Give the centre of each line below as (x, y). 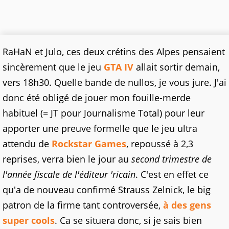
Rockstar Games (89, 144)
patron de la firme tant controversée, (83, 205)
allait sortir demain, (177, 67)
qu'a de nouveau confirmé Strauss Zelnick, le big (107, 190)
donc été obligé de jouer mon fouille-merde (97, 98)
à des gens (187, 205)
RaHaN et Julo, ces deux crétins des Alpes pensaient (114, 52)
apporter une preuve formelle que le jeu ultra (100, 128)
